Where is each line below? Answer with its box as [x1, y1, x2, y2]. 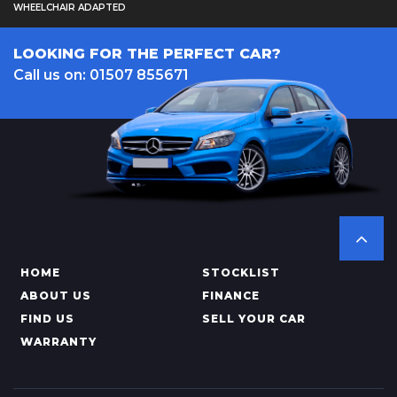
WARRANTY [20, 335, 97, 348]
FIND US [20, 312, 74, 325]
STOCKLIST [201, 266, 280, 279]
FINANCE [201, 289, 260, 302]
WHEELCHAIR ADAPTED [13, 2, 126, 13]
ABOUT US [20, 289, 91, 302]
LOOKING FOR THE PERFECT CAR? [13, 45, 281, 62]
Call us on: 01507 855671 [13, 66, 189, 83]
